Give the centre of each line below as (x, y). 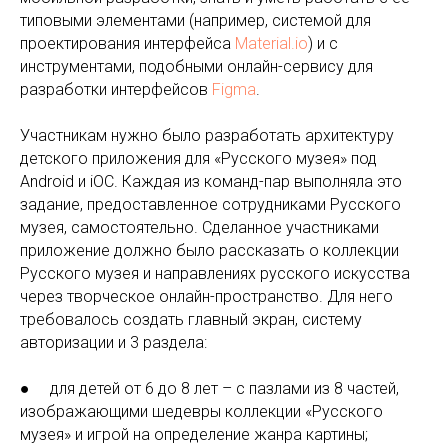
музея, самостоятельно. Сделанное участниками (199, 227)
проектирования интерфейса (127, 43)
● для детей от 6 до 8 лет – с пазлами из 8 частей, (209, 388)
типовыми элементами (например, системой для (195, 20)
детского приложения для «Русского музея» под (198, 158)
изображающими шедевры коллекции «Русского (201, 411)
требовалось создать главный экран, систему (191, 319)
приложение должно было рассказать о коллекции (209, 250)
